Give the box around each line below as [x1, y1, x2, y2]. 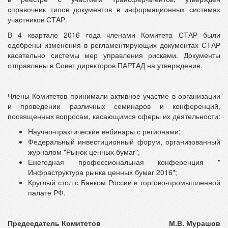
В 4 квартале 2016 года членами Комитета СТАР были [8, 30, 220, 40]
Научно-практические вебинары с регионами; [28, 126, 181, 136]
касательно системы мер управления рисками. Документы [8, 50, 220, 60]
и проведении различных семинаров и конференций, [8, 101, 220, 111]
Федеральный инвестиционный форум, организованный [28, 136, 220, 147]
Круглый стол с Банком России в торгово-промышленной [28, 177, 220, 187]
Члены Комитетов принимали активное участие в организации [8, 91, 220, 101]
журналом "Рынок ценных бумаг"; [28, 147, 140, 157]
